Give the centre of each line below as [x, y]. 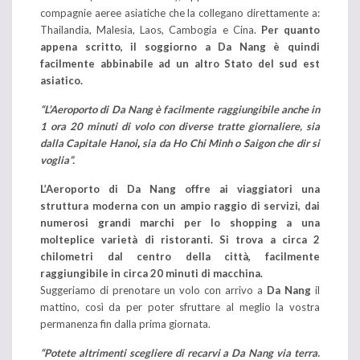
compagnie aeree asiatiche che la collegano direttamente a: [180, 12]
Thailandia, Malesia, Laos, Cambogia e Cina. [151, 29]
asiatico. [61, 80]
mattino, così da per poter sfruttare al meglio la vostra [180, 307]
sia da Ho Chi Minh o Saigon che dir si [231, 143]
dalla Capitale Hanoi [89, 143]
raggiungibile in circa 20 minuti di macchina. [151, 273]
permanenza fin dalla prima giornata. [125, 323]
